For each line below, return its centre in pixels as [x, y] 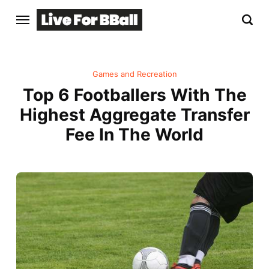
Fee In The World [134, 135]
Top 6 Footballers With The [134, 95]
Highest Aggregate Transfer [134, 115]
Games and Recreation [134, 74]
